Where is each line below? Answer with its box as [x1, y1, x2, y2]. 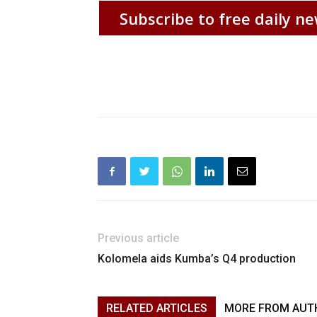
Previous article [98, 231, 179, 246]
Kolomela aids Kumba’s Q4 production [98, 252, 296, 266]
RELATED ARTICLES [106, 301, 207, 316]
